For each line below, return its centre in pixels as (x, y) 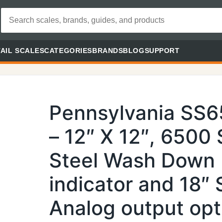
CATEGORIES (68, 51)
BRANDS (108, 51)
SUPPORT (162, 51)
